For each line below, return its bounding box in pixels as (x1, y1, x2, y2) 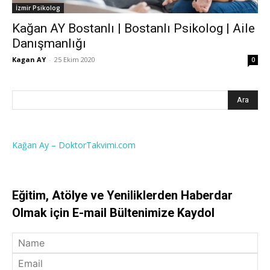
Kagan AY (12, 55, 46, 64)
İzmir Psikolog (16, 4, 60, 13)
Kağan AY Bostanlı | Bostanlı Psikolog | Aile (12, 21, 255, 36)
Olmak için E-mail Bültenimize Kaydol (12, 206, 215, 221)
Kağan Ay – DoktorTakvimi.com (12, 139, 136, 151)
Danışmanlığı (12, 36, 86, 51)
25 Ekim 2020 (54, 55, 95, 64)
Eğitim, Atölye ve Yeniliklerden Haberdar (12, 188, 233, 203)
